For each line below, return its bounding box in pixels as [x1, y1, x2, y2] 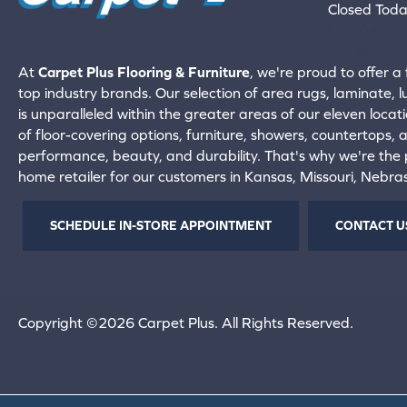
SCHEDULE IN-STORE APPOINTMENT [50, 218, 272, 233]
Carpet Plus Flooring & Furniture [38, 63, 250, 80]
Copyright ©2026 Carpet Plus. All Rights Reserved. [18, 313, 353, 331]
